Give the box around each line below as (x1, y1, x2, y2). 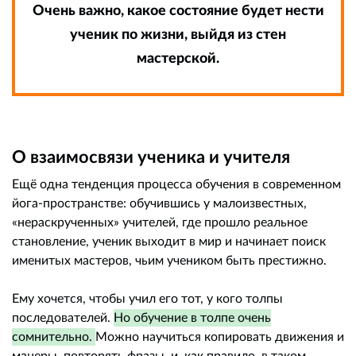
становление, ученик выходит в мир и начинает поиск (12, 233, 326, 249)
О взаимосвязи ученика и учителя (12, 145, 290, 168)
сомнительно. (12, 328, 95, 344)
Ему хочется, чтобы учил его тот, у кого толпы (12, 290, 283, 306)
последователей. (12, 309, 114, 325)
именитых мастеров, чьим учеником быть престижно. (12, 252, 327, 268)
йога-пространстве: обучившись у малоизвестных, (12, 195, 307, 211)
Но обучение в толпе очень (114, 309, 271, 325)
